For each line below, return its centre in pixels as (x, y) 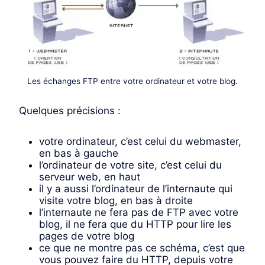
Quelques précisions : (70, 111)
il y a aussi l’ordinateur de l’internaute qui (136, 189)
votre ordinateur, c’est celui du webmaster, (140, 142)
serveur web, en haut (90, 177)
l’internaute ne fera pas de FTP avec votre (139, 213)
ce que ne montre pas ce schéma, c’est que (142, 248)
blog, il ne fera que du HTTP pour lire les (135, 224)
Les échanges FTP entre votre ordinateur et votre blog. (132, 81)
